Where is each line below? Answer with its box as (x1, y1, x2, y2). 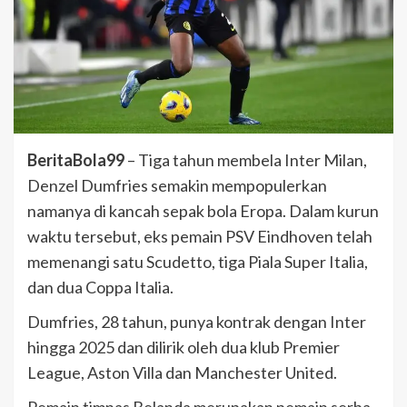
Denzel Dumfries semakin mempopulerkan (27, 175, 327, 196)
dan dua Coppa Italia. (27, 277, 174, 298)
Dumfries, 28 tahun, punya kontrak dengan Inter (27, 312, 366, 333)
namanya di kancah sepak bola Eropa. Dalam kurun (27, 201, 379, 222)
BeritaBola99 (27, 150, 124, 171)
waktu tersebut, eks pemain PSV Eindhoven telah (27, 226, 372, 247)
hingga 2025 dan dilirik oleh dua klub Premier (27, 337, 340, 358)
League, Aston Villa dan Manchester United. (27, 362, 337, 383)
